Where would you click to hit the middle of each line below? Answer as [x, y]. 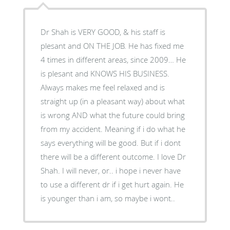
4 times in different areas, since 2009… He [113, 59]
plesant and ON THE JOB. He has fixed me [112, 45]
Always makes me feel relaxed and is [102, 87]
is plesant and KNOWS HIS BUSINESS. [105, 73]
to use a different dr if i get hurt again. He [112, 184]
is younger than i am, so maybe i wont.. [108, 198]
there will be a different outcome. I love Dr [99, 156]
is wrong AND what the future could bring [112, 115]
